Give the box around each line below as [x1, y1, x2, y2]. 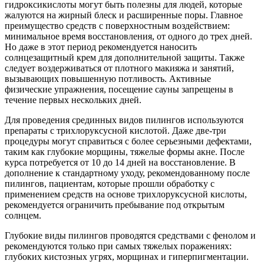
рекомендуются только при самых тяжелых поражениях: [5, 240, 232, 251]
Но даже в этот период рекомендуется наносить [5, 41, 197, 52]
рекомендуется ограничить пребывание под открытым [5, 199, 225, 210]
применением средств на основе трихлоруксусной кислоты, [5, 189, 247, 199]
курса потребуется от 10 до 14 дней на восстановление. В [5, 157, 236, 167]
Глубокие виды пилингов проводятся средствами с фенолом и [5, 230, 256, 240]
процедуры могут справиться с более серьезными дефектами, [5, 136, 252, 146]
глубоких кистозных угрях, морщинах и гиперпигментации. [5, 251, 249, 262]
